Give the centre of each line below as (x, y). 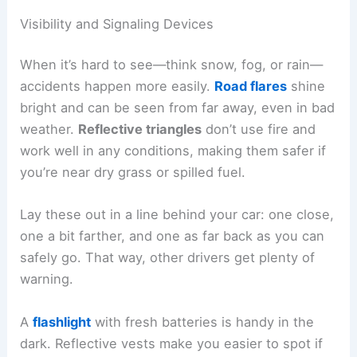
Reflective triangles (140, 129)
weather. (49, 129)
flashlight (62, 322)
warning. (47, 279)
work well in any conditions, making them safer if (173, 151)
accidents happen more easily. (118, 86)
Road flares (251, 86)
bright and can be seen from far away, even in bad (178, 108)
